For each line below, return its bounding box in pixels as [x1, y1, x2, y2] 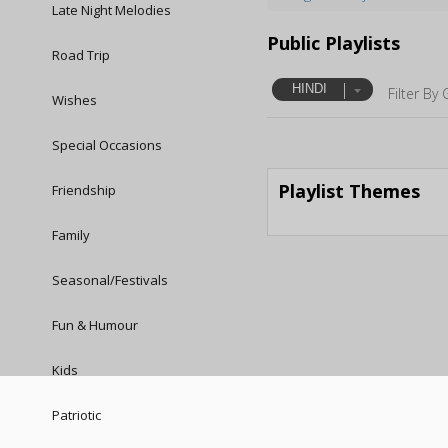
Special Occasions [49, 136, 162, 154]
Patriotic [49, 406, 101, 424]
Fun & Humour [49, 316, 138, 334]
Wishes [49, 91, 97, 109]
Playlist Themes [278, 179, 421, 203]
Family [49, 226, 90, 244]
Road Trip [49, 46, 110, 64]
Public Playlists [267, 31, 401, 55]
